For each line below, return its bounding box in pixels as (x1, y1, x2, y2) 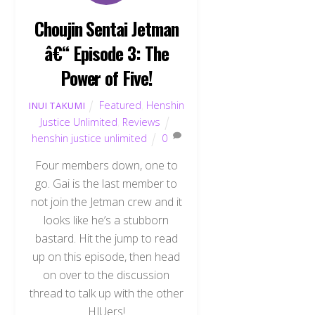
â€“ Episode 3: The (44, 39, 169, 66)
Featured (98, 98, 141, 112)
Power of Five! (60, 63, 153, 91)
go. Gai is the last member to (35, 176, 178, 192)
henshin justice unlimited (32, 131, 148, 145)
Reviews (122, 115, 161, 129)
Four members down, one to (34, 157, 178, 174)
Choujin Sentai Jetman (34, 14, 179, 41)
